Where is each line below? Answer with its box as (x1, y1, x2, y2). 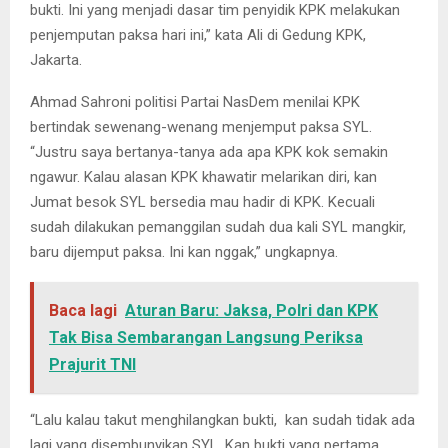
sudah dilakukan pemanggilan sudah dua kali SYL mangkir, (30, 218, 406, 237)
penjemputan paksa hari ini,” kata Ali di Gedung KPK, (30, 26, 366, 45)
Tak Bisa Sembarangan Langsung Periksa (49, 328, 363, 348)
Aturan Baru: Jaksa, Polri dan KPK (125, 301, 378, 321)
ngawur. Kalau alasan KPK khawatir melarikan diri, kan (30, 168, 377, 187)
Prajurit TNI (49, 355, 136, 375)
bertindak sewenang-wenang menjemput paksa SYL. (30, 118, 372, 137)
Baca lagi (49, 301, 117, 321)
